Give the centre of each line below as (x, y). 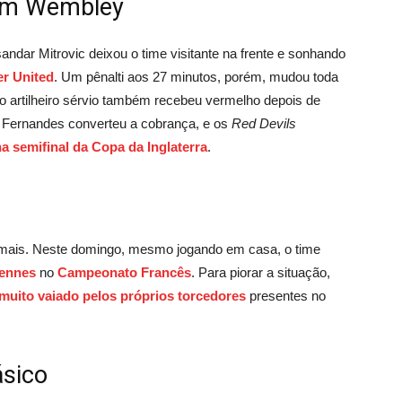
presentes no (286, 295)
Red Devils (264, 123)
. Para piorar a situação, (261, 272)
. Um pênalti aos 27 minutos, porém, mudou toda (196, 76)
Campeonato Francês (124, 272)
